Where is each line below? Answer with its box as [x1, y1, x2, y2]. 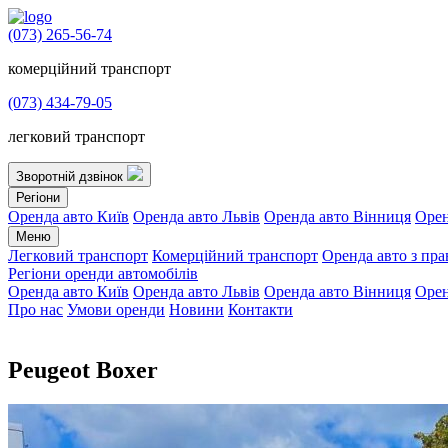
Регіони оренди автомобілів [8, 265, 198, 282]
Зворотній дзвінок [16, 169, 127, 184]
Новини [169, 301, 224, 318]
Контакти [228, 301, 293, 318]
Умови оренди [67, 301, 165, 318]
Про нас [8, 301, 63, 318]
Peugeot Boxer [8, 356, 158, 383]
